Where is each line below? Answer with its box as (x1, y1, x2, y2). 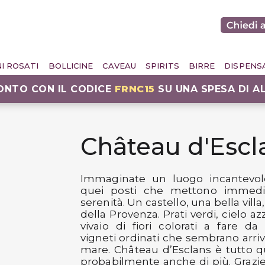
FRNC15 (114, 83, 155, 95)
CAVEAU (102, 61, 137, 70)
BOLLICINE (48, 61, 93, 70)
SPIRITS (146, 61, 179, 70)
